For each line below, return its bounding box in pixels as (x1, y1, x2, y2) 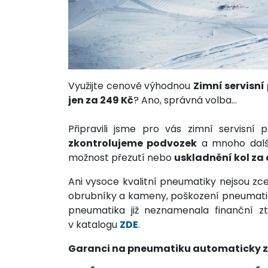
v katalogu (68, 217, 120, 232)
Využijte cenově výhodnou (68, 78, 193, 93)
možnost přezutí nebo (68, 150, 174, 165)
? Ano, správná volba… (133, 93, 237, 107)
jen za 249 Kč (68, 93, 133, 107)
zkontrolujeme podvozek (68, 136, 197, 150)
